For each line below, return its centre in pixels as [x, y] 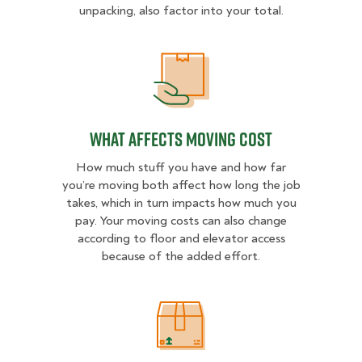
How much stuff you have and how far [181, 168]
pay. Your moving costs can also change [181, 221]
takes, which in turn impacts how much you [181, 203]
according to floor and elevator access [181, 239]
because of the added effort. [181, 257]
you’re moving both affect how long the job [181, 185]
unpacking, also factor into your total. [181, 11]
